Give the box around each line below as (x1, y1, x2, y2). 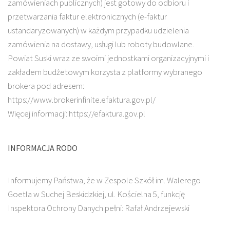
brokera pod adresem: (8, 80, 84, 92)
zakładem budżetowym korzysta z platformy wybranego (8, 66, 202, 78)
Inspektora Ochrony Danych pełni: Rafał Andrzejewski (8, 202, 189, 214)
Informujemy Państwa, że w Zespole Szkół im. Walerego (8, 175, 201, 186)
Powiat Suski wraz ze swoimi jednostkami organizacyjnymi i (8, 52, 209, 64)
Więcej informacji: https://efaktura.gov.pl (8, 108, 145, 120)
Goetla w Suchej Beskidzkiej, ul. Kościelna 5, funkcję (8, 188, 185, 200)
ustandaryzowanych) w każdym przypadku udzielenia (8, 25, 189, 36)
